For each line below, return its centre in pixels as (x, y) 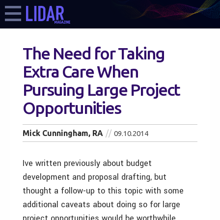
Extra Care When (80, 71)
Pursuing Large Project (101, 89)
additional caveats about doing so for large (101, 205)
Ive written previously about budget (87, 163)
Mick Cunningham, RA (63, 133)
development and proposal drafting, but (95, 177)
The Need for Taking (94, 53)
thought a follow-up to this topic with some (103, 191)
